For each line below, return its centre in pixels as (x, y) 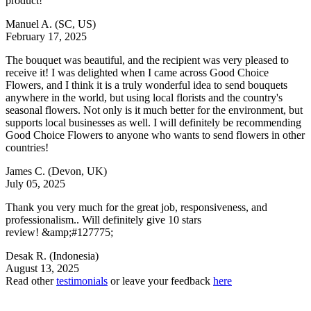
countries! (30, 147)
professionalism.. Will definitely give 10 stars (103, 219)
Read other (31, 280)
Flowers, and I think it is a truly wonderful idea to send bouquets (146, 85)
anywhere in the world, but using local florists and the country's (144, 97)
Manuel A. (30, 24)
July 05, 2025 (35, 183)
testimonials (82, 280)
